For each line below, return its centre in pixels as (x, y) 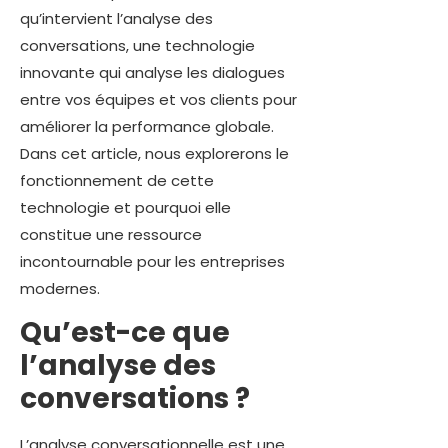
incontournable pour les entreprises (152, 261)
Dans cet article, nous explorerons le (154, 153)
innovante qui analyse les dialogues (152, 72)
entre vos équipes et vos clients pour (158, 99)
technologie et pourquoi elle (125, 207)
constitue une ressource (111, 234)
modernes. (60, 288)
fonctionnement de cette (117, 180)
